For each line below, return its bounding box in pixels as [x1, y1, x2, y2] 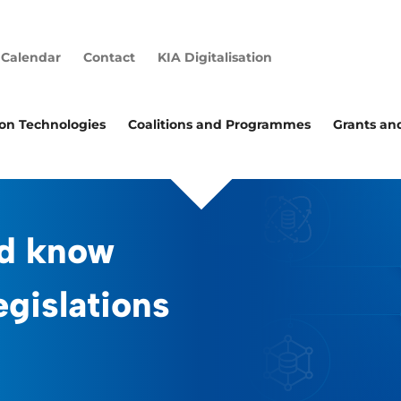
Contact [83, 49, 135, 65]
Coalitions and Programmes [128, 116, 311, 132]
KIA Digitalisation [158, 49, 272, 65]
